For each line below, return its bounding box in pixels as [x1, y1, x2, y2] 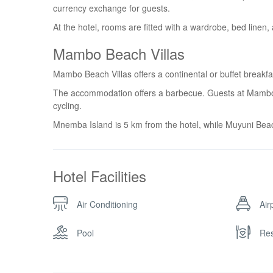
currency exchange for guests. [53, 2, 170, 14]
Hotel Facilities [53, 165, 146, 186]
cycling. [53, 99, 82, 112]
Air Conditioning [77, 198, 138, 210]
